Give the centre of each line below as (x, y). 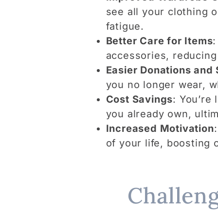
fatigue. (125, 26)
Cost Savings (139, 99)
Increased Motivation (160, 128)
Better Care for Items (159, 41)
